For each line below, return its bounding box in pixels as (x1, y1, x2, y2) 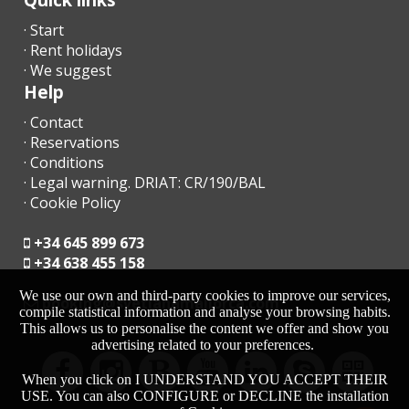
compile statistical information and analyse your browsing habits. (18, 304, 391, 320)
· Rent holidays (24, 39, 123, 60)
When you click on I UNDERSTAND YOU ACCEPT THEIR (21, 372, 388, 387)
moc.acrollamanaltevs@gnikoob (42, 292, 280, 313)
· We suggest (24, 59, 112, 80)
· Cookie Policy (24, 192, 121, 213)
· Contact (24, 111, 84, 132)
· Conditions (24, 152, 105, 173)
